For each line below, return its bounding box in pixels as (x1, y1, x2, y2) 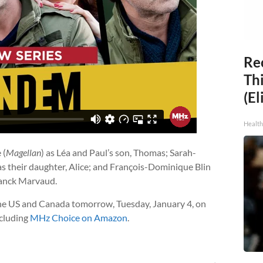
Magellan (6, 147, 41, 159)
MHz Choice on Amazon (30, 212, 127, 224)
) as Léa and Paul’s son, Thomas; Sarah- (41, 147, 196, 159)
